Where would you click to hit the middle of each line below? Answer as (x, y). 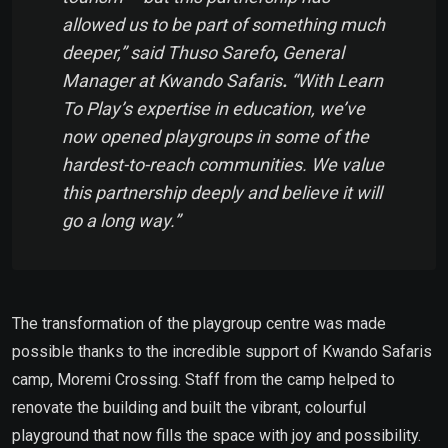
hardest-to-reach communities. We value (223, 164)
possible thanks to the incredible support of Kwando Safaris (222, 351)
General (311, 52)
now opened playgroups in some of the (215, 136)
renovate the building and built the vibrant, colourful (189, 407)
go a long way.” (121, 220)
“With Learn (335, 80)
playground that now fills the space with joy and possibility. (216, 435)
